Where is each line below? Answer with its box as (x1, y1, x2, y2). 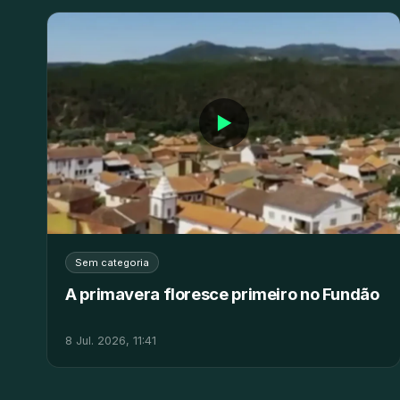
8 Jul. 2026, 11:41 (65, 333, 156, 347)
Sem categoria (75, 255, 149, 269)
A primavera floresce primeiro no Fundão (65, 283, 379, 304)
